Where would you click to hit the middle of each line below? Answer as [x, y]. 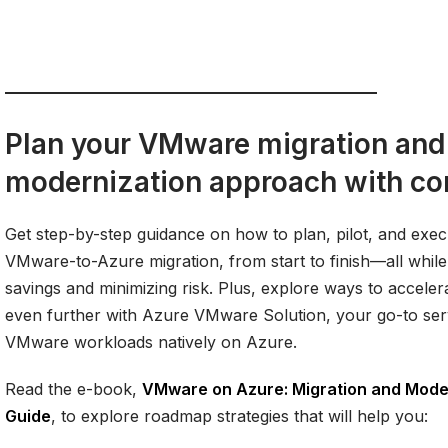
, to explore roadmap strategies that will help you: [239, 416]
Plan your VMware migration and [225, 144]
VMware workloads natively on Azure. [151, 342]
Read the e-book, [73, 389]
